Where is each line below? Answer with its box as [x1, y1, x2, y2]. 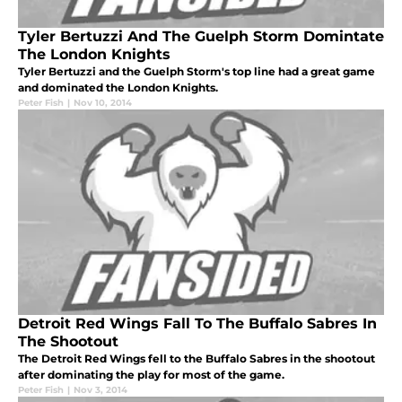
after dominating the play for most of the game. [18, 367, 284, 381]
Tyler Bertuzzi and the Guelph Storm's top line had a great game [18, 64, 375, 78]
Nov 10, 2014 [74, 96, 132, 109]
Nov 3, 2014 [74, 383, 127, 396]
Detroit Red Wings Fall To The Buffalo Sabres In [18, 314, 377, 332]
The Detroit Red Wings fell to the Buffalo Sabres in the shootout [18, 351, 375, 365]
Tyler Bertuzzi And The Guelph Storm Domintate [18, 27, 384, 45]
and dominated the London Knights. [18, 80, 218, 94]
